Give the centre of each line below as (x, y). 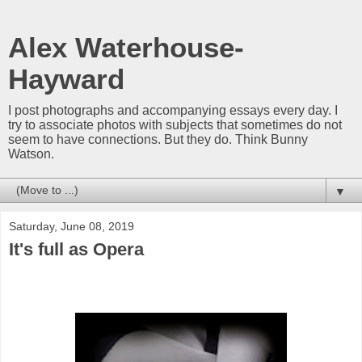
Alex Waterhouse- (126, 48)
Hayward (66, 79)
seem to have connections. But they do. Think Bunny (158, 139)
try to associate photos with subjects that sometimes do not (175, 125)
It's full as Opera (76, 249)
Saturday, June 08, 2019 (72, 226)
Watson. (31, 154)
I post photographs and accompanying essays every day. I (173, 110)
